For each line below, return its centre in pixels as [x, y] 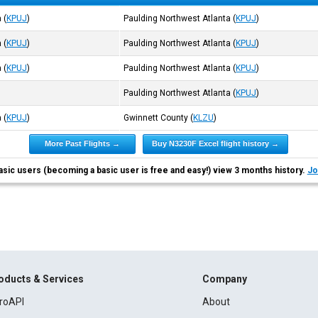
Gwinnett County [156, 118]
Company [224, 279]
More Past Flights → [83, 143]
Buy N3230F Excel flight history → [216, 143]
